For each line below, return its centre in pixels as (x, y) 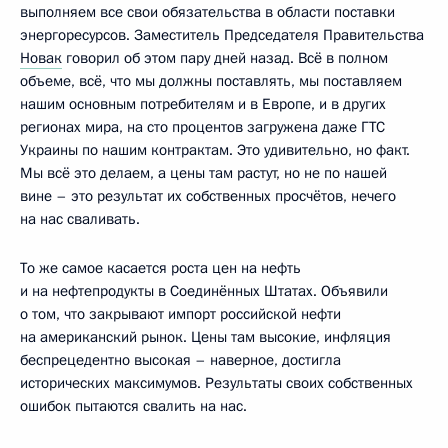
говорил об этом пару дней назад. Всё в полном (225, 57)
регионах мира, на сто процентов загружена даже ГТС (202, 126)
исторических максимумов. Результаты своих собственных (216, 382)
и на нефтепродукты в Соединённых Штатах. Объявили (204, 290)
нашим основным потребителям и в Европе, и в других (203, 103)
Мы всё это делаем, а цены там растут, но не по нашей (203, 172)
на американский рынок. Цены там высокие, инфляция (205, 336)
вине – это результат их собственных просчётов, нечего (208, 195)
